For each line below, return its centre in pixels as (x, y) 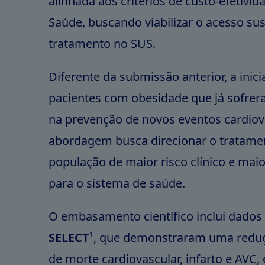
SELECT (69, 237)
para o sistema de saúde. (119, 183)
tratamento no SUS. (104, 43)
